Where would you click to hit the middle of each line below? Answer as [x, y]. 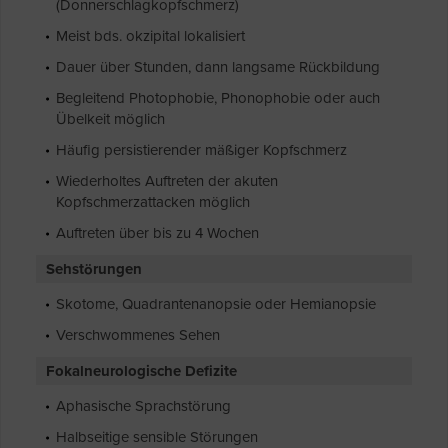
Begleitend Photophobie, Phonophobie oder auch [218, 98]
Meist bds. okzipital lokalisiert [150, 36]
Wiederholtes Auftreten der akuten [167, 181]
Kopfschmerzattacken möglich [153, 202]
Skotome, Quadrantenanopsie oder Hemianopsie [216, 304]
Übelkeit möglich [110, 119]
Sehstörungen [94, 269]
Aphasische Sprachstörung [143, 406]
